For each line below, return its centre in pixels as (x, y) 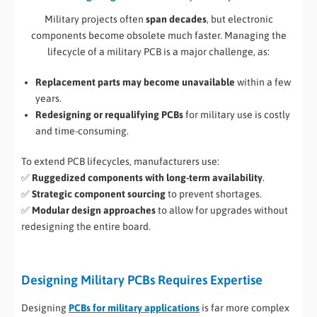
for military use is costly (237, 115)
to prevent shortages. (214, 194)
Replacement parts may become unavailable (135, 82)
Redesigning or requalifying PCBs (109, 115)
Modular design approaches (94, 211)
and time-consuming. (82, 131)
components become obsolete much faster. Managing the (158, 36)
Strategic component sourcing (99, 194)
